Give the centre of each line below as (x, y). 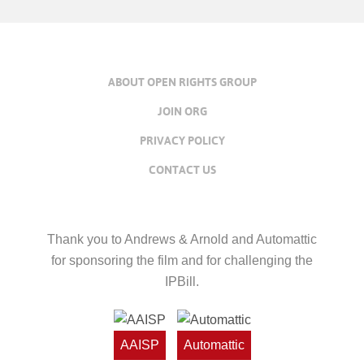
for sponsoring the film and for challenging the (182, 260)
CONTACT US (182, 169)
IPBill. (182, 281)
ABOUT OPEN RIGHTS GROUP (182, 82)
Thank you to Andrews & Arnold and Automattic (182, 239)
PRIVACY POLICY (182, 140)
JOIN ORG (182, 111)
